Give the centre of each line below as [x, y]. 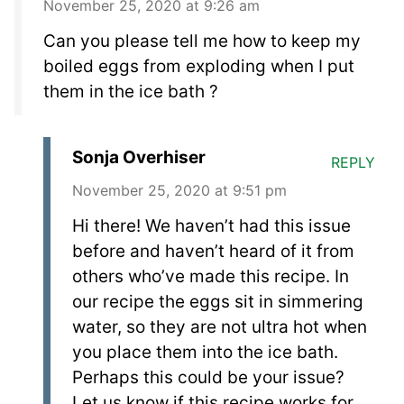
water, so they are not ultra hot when [220, 326]
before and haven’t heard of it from [213, 251]
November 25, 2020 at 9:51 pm [179, 190]
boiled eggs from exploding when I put [199, 66]
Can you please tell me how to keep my [202, 41]
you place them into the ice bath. [205, 352]
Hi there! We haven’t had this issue [211, 225]
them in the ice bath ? [131, 91]
